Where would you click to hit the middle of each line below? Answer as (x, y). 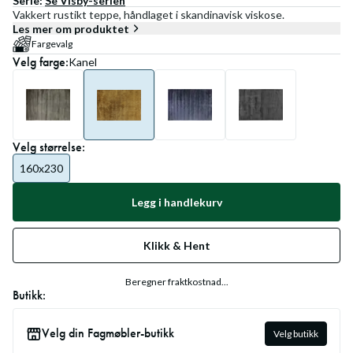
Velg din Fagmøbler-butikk (108, 333)
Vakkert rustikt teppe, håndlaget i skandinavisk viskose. (149, 15)
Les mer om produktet (71, 28)
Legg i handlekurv (176, 202)
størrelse (61, 147)
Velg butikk (296, 334)
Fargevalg (52, 44)
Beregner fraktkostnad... (176, 282)
